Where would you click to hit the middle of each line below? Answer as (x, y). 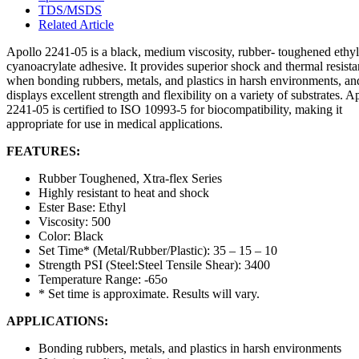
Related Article (76, 24)
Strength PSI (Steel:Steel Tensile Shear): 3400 (154, 264)
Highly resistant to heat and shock (124, 192)
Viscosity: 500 (75, 221)
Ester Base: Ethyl (82, 207)
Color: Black (71, 236)
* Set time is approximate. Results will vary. (149, 293)
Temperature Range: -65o (103, 279)
